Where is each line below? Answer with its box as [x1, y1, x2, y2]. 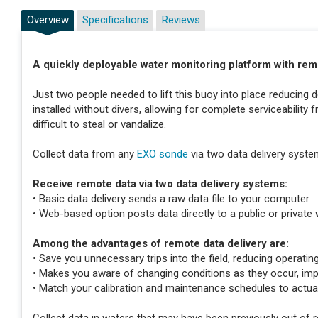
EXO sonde [137, 148, 188, 161]
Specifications [82, 13, 148, 27]
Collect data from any [33, 148, 137, 161]
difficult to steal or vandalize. [33, 118, 166, 131]
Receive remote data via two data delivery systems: [33, 177, 287, 191]
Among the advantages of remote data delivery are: [33, 237, 289, 251]
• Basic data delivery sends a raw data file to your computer [33, 192, 309, 206]
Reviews [161, 13, 200, 27]
